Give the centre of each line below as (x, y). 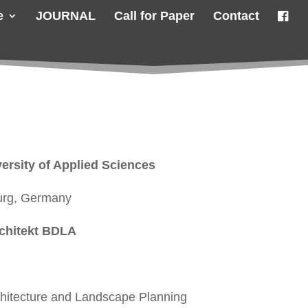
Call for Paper (154, 15)
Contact (236, 15)
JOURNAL (66, 15)
